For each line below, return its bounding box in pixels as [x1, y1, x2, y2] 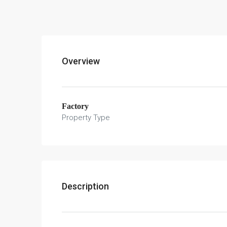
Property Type [62, 113, 110, 122]
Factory [62, 102, 89, 110]
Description [62, 181, 109, 192]
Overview [62, 56, 100, 66]
